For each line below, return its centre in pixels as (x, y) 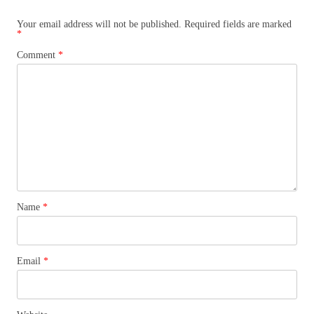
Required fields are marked (238, 25)
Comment (37, 55)
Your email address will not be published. (99, 25)
